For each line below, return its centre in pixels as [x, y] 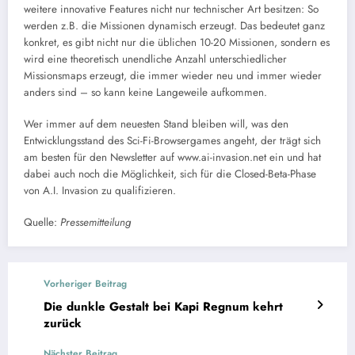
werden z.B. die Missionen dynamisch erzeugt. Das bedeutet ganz [174, 25]
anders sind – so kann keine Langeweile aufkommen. [145, 92]
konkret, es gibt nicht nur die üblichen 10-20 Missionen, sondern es [177, 42]
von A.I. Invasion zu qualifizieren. [100, 191]
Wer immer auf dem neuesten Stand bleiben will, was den [156, 124]
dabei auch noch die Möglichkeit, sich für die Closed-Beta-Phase [170, 174]
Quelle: [42, 223]
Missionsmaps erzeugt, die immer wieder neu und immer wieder [173, 75]
